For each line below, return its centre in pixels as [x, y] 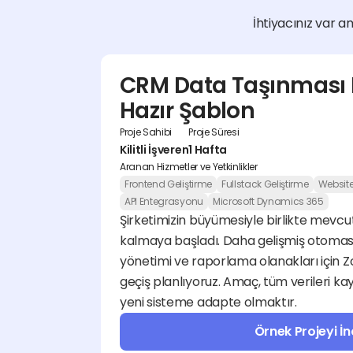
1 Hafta [208, 150]
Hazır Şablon [188, 111]
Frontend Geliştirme [168, 184]
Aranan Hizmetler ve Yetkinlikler [189, 167]
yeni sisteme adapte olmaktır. [208, 302]
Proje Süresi [214, 132]
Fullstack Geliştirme [265, 184]
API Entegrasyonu [164, 201]
